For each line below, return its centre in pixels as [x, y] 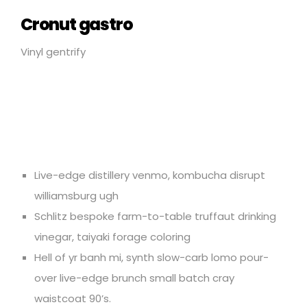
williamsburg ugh [76, 195]
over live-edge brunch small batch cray [134, 278]
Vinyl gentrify [53, 51]
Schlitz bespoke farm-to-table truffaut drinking [155, 216]
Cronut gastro [77, 24]
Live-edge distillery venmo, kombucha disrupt [150, 175]
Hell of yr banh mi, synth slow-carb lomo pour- [151, 257]
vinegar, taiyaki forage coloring [112, 236]
